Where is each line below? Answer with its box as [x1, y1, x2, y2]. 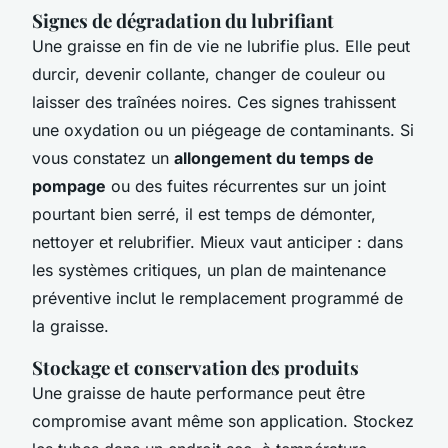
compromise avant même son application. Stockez [32, 410, 414, 431]
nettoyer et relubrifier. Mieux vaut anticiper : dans [32, 231, 403, 252]
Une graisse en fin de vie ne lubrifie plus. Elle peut [32, 35, 410, 56]
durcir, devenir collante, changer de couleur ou [32, 63, 385, 84]
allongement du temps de [174, 147, 374, 168]
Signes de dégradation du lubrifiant [32, 7, 334, 33]
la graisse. [32, 315, 109, 336]
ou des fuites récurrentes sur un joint [106, 175, 386, 196]
